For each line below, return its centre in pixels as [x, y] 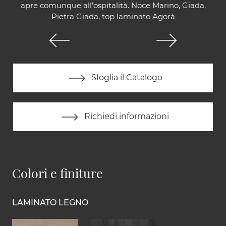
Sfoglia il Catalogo [126, 78]
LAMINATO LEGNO [50, 203]
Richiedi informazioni [126, 117]
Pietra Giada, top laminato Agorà [113, 17]
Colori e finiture [58, 173]
